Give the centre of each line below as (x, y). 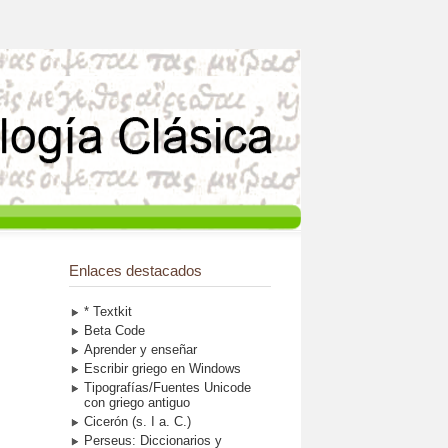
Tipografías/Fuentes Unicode (167, 387)
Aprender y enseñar (140, 349)
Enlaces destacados (135, 270)
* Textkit (107, 311)
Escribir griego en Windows (162, 368)
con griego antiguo (136, 402)
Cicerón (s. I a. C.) (137, 421)
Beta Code (114, 330)
